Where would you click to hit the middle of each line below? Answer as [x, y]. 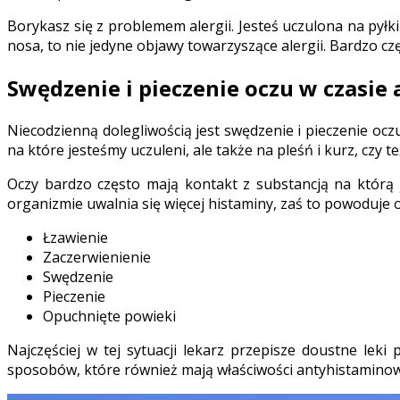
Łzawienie [75, 237]
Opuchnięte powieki [109, 316]
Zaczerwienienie [97, 257]
